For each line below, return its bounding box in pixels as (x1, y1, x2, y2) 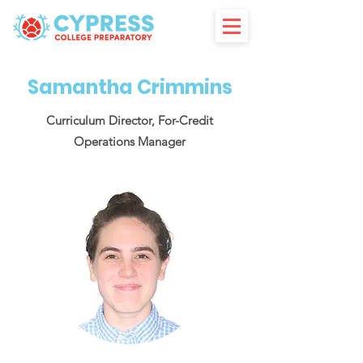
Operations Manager (74, 134, 186, 149)
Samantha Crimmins (27, 74, 233, 100)
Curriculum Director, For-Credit (46, 113, 213, 128)
